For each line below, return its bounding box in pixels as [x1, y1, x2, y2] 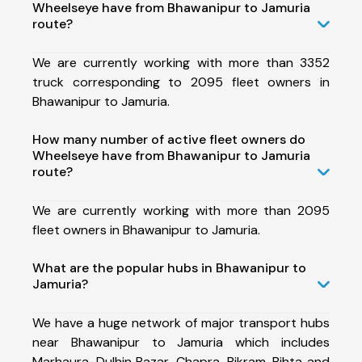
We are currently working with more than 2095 [32, 201, 330, 219]
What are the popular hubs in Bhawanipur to [32, 259, 306, 276]
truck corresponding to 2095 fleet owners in [32, 73, 330, 90]
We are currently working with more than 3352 [32, 53, 330, 71]
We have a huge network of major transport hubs [32, 314, 330, 331]
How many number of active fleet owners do [32, 130, 305, 148]
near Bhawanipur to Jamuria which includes [32, 333, 330, 351]
